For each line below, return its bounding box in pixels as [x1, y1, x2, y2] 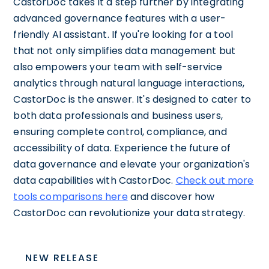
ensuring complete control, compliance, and [13, 125, 227, 139]
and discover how [127, 190, 215, 204]
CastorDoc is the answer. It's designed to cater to [13, 92, 251, 106]
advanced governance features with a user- [13, 11, 226, 25]
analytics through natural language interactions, [13, 76, 245, 90]
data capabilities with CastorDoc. [13, 174, 176, 187]
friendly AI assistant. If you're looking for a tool [13, 28, 234, 41]
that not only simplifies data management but [13, 44, 235, 58]
